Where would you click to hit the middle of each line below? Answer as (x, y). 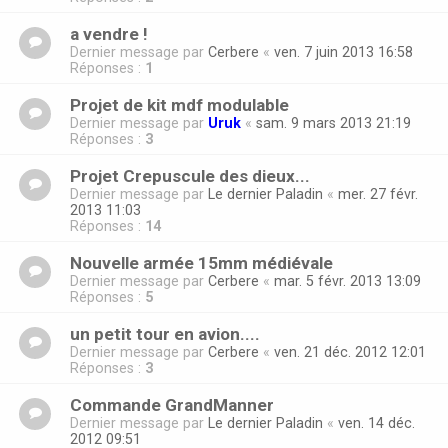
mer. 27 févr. (378, 194)
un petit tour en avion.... (165, 334)
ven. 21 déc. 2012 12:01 (350, 352)
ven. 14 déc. (376, 423)
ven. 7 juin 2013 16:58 (343, 52)
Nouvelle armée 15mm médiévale (201, 263)
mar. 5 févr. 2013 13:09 (347, 281)
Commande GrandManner (172, 405)
